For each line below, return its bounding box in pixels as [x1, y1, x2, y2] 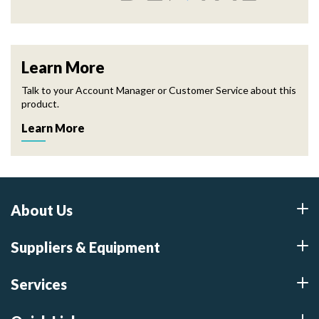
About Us [11, 202, 73, 219]
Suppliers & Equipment [11, 239, 160, 256]
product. [21, 98, 59, 110]
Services [11, 276, 67, 293]
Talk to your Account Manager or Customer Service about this [21, 84, 296, 96]
